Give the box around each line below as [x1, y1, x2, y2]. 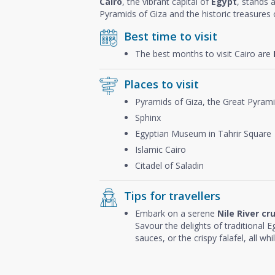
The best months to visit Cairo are [135, 47, 273, 60]
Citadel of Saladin [135, 159, 204, 171]
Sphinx [135, 111, 161, 123]
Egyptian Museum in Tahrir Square [135, 127, 271, 139]
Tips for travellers [124, 188, 220, 203]
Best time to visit [124, 28, 217, 44]
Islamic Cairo [135, 143, 186, 155]
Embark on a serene [135, 207, 217, 219]
